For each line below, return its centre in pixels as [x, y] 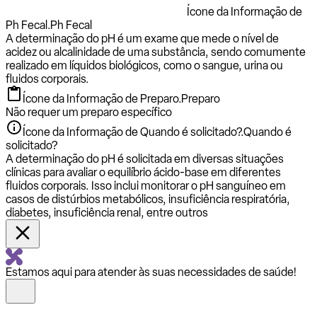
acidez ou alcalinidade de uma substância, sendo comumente [156, 52]
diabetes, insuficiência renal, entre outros [107, 212]
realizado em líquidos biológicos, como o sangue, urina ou [144, 65]
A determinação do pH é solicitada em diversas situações [145, 158]
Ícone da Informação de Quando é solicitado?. [133, 132]
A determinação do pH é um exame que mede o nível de [142, 38]
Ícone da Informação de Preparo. [102, 98]
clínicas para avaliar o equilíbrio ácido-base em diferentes [143, 172]
